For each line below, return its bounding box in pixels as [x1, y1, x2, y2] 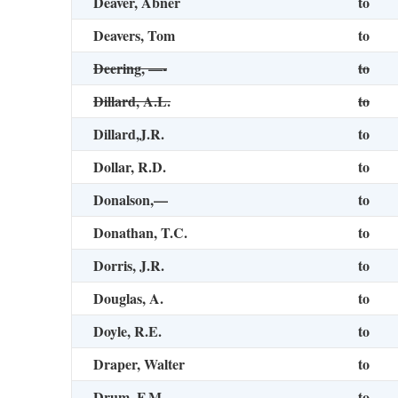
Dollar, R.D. [93, 156, 166, 177]
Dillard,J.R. [93, 123, 164, 144]
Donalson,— [93, 189, 168, 210]
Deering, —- [93, 58, 167, 78]
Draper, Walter [93, 354, 185, 374]
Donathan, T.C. [93, 222, 187, 243]
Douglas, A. [93, 288, 163, 308]
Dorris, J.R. [93, 255, 164, 275]
